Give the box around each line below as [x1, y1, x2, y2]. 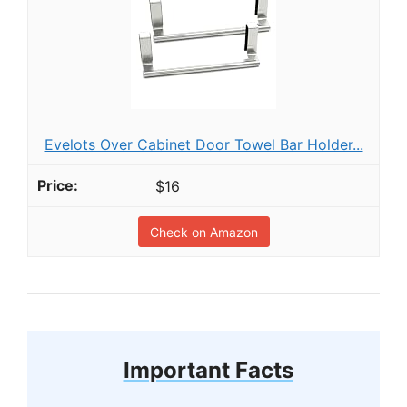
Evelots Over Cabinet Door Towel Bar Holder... [44, 134, 363, 154]
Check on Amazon [149, 224, 258, 241]
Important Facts [123, 357, 293, 384]
